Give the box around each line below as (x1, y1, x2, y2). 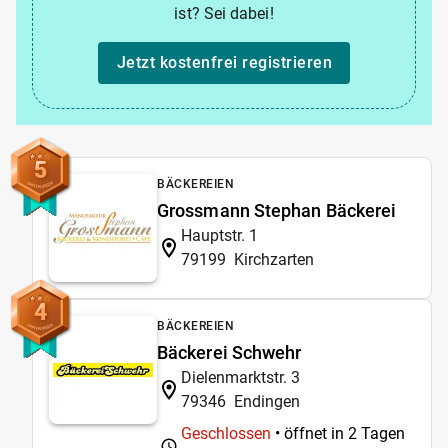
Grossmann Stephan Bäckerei (157, 199, 397, 221)
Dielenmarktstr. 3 (181, 367, 300, 387)
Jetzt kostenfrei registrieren (116, 53, 332, 72)
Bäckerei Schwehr (157, 341, 302, 363)
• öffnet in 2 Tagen (271, 423, 405, 443)
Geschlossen (181, 423, 271, 443)
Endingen (234, 391, 300, 411)
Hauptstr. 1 (181, 225, 258, 245)
